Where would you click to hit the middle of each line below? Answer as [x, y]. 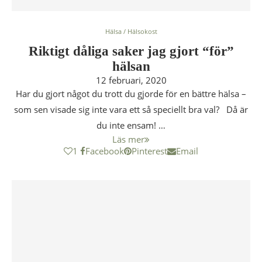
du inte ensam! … [131, 125]
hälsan [131, 66]
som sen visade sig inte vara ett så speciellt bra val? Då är [131, 109]
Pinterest [149, 151]
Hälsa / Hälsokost [131, 31]
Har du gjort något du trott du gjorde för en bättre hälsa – [131, 94]
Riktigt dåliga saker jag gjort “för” [131, 51]
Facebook [105, 151]
